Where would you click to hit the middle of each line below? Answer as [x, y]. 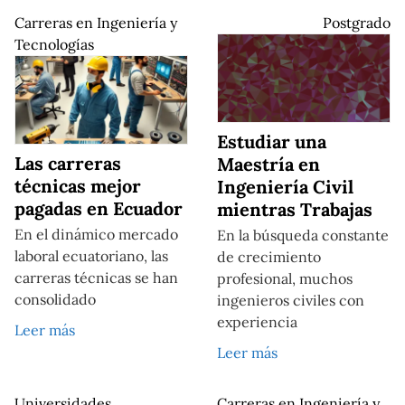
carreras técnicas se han [96, 278]
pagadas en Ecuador [99, 209]
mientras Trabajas [295, 210]
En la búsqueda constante [303, 235]
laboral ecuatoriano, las [91, 256]
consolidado [55, 300]
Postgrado [357, 22]
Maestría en [268, 165]
